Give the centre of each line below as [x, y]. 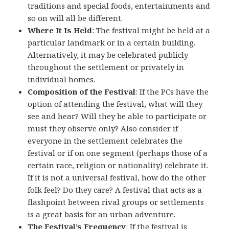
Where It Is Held [60, 30]
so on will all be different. [75, 18]
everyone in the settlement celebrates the [105, 141]
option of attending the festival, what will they [115, 104]
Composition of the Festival [82, 92]
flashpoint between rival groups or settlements [116, 202]
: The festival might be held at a [151, 30]
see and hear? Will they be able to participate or [117, 116]
